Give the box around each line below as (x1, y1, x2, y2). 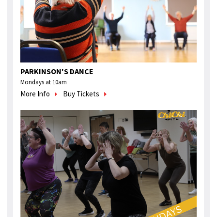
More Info (20, 89, 50, 99)
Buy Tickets (63, 89, 99, 99)
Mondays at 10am (20, 78, 67, 87)
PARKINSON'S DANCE (20, 66, 93, 77)
